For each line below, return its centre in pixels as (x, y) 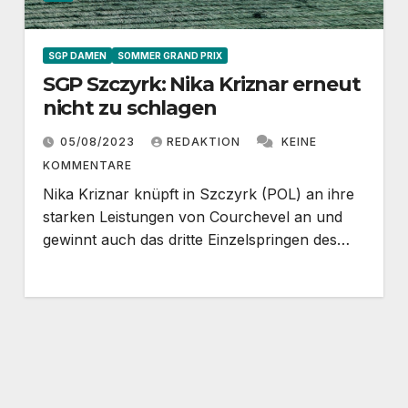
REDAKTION (205, 141)
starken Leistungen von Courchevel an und (192, 216)
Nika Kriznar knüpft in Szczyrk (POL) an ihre (198, 194)
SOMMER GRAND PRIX (169, 55)
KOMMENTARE (87, 165)
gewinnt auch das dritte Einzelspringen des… (196, 239)
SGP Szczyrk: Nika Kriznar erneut (201, 84)
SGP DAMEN (77, 55)
